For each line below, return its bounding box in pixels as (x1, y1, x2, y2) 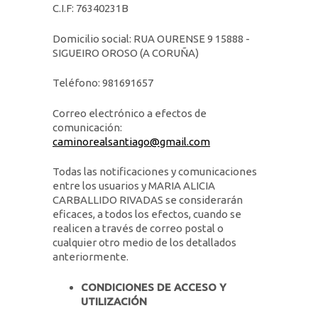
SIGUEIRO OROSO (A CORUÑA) (53, 46, 199, 59)
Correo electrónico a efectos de (53, 106, 207, 119)
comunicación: (53, 121, 122, 133)
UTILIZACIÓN (81, 295, 147, 307)
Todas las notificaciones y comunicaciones (53, 165, 257, 177)
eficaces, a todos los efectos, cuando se (53, 208, 241, 220)
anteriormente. (53, 251, 128, 263)
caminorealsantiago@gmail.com (53, 135, 210, 148)
